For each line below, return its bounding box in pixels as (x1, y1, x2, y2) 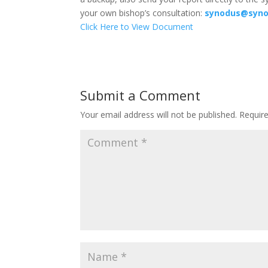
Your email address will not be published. (80, 109, 237, 120)
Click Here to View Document (80, 21, 194, 32)
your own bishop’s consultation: (80, 7, 205, 19)
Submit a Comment (80, 86, 201, 104)
